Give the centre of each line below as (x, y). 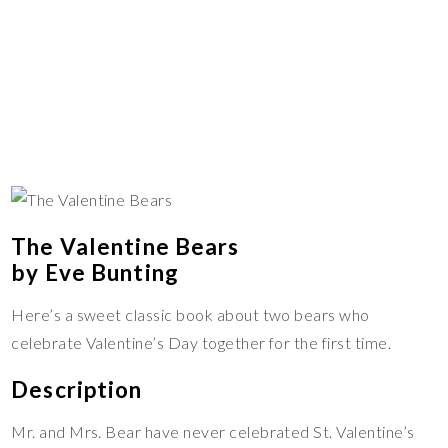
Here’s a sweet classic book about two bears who (190, 315)
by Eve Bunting (95, 273)
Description (77, 390)
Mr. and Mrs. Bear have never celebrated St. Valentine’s (213, 432)
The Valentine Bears (125, 247)
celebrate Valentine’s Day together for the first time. (201, 343)
